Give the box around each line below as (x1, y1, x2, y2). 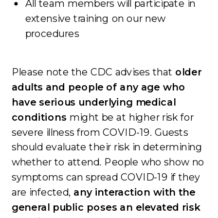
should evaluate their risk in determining (11, 141, 202, 154)
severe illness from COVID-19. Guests (11, 126, 188, 139)
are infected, (11, 186, 74, 199)
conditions (11, 111, 67, 124)
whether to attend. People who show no (11, 156, 205, 168)
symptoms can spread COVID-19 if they (11, 171, 200, 183)
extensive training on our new (25, 12, 166, 25)
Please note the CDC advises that (11, 66, 175, 79)
